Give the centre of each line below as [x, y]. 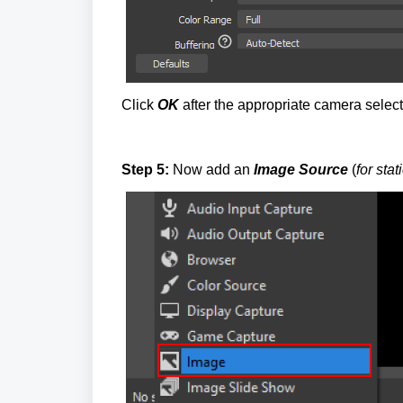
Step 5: [147, 169]
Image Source [301, 169]
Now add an [213, 169]
